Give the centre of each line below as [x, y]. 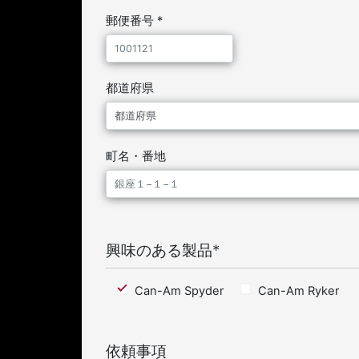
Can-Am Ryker [297, 291]
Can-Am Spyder [178, 291]
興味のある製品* [163, 251]
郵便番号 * [134, 20]
